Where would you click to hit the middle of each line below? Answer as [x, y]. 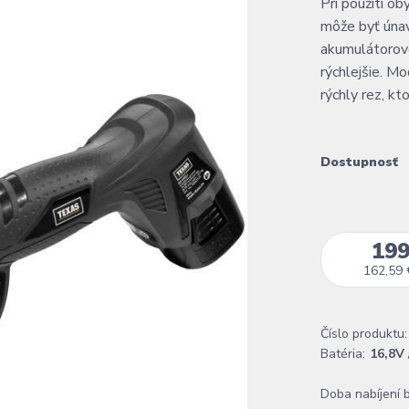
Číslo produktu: [364, 334]
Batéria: [343, 354]
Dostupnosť [359, 162]
